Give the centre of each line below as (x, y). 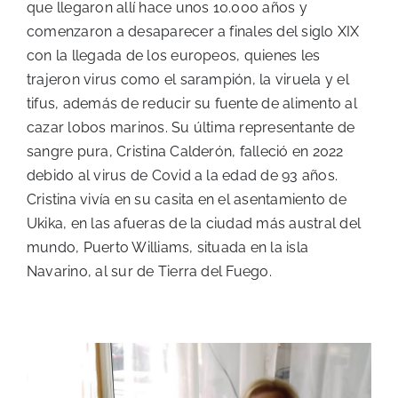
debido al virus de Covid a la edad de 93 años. (183, 175)
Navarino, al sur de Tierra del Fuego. (149, 271)
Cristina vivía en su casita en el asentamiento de (187, 199)
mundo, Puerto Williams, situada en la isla (168, 247)
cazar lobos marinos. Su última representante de (191, 127)
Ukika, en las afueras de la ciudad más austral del (194, 223)
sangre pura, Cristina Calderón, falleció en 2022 (185, 151)
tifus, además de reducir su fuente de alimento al (192, 103)
